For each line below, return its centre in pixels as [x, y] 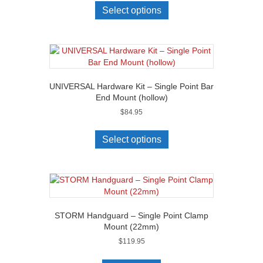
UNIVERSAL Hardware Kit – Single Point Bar [131, 87]
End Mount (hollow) [131, 98]
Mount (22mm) [131, 227]
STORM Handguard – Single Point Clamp [131, 216]
